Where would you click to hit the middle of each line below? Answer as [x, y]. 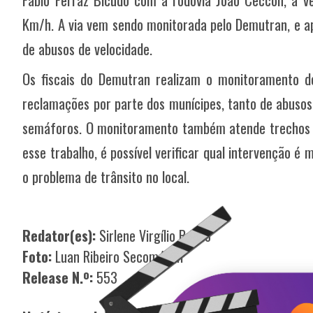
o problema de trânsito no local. [108, 177]
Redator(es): [59, 236]
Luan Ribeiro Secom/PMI [120, 257]
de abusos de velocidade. [88, 49]
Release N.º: [58, 278]
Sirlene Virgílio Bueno [154, 236]
